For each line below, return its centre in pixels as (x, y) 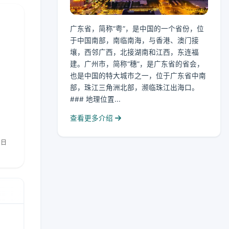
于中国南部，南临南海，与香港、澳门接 (134, 41)
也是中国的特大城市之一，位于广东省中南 (138, 76)
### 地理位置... (95, 99)
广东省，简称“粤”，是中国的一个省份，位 (137, 29)
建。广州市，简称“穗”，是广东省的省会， (137, 64)
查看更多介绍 (93, 118)
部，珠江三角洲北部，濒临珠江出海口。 (134, 88)
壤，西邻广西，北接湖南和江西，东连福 (134, 52)
